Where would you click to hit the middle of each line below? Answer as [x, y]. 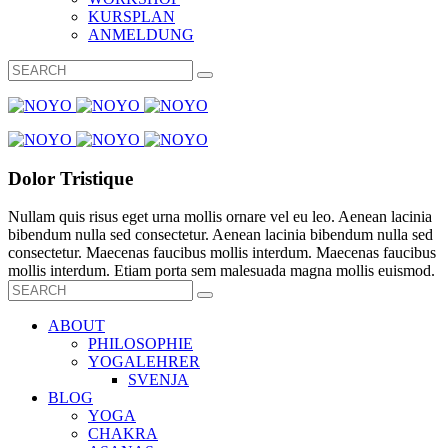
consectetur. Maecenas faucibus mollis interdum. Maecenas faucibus [222, 253]
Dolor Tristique [70, 178]
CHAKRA [123, 434]
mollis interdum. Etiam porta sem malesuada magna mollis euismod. [221, 271]
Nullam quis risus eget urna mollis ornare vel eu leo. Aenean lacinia [220, 217]
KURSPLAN [131, 16]
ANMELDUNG [141, 34]
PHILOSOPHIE [140, 344]
